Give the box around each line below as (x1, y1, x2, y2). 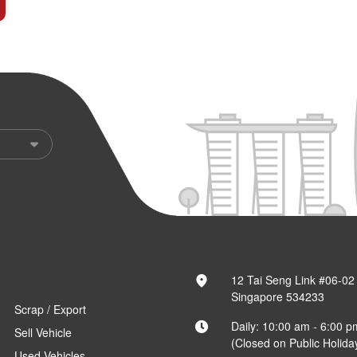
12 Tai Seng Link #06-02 (230, 272, 355, 288)
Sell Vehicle (14, 324, 73, 340)
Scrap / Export (14, 301, 87, 317)
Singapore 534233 (230, 288, 324, 304)
